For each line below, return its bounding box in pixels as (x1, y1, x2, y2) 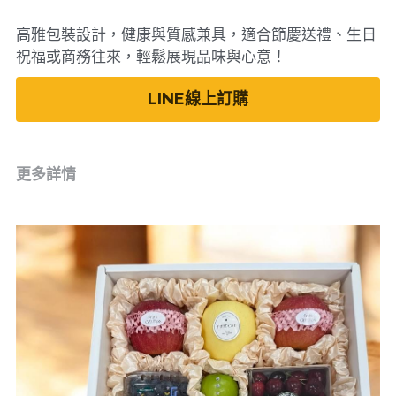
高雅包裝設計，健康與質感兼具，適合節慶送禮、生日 (15, 26, 377, 43)
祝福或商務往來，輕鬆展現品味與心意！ (15, 48, 286, 65)
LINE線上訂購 (147, 89, 248, 109)
